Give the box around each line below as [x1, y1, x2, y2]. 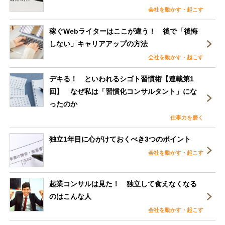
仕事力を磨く [170, 115, 204, 121]
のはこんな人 [49, 192, 92, 200]
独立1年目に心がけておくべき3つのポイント [49, 135, 191, 144]
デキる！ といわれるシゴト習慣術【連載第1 [49, 75, 194, 83]
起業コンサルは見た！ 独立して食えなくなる [49, 179, 197, 188]
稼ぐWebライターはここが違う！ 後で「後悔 [49, 27, 198, 36]
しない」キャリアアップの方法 [49, 40, 148, 48]
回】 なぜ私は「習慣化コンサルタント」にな [49, 87, 197, 96]
